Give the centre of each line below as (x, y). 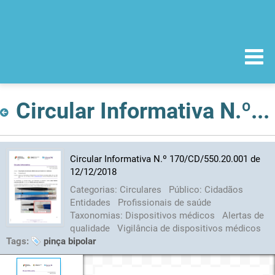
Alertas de (243, 215)
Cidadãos (223, 189)
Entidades (91, 202)
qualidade (91, 228)
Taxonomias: (97, 215)
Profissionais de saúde (164, 202)
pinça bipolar (70, 241)
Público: (186, 189)
